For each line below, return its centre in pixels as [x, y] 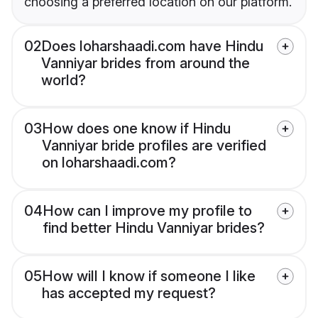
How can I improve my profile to [147, 211]
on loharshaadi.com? [109, 163]
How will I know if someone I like [149, 276]
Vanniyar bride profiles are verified [154, 146]
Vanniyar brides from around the [146, 64]
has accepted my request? [129, 294]
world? [64, 81]
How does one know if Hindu [136, 129]
